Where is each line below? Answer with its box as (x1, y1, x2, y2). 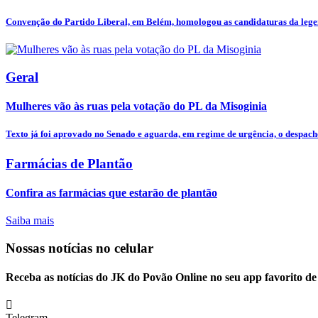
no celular (96, 240, 153, 256)
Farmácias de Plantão (6, 155, 133, 171)
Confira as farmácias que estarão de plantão (6, 186, 217, 199)
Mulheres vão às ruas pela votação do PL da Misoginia (6, 100, 267, 113)
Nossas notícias (6, 240, 96, 256)
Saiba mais (6, 214, 54, 227)
